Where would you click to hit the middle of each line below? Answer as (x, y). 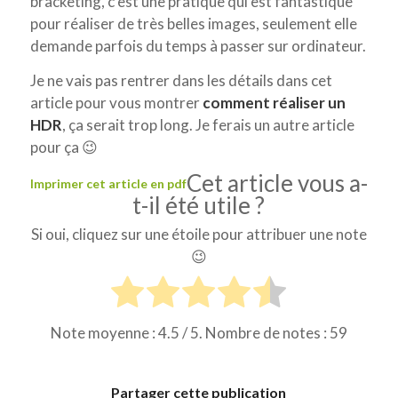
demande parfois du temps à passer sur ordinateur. (198, 45)
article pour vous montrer (116, 103)
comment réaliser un (274, 103)
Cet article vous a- (277, 183)
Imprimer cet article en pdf (108, 183)
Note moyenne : (104, 333)
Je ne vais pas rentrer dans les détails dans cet (181, 81)
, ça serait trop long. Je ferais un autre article (208, 125)
